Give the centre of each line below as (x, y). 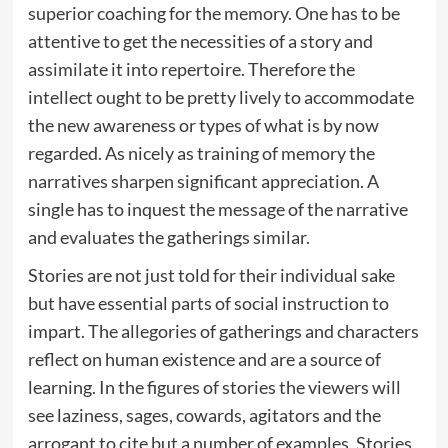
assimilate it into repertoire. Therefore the (191, 68)
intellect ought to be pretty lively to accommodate (220, 96)
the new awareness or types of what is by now (203, 124)
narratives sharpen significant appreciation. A (203, 180)
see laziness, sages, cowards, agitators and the (204, 414)
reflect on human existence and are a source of (204, 358)
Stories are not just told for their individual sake (211, 274)
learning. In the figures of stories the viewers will (214, 386)
